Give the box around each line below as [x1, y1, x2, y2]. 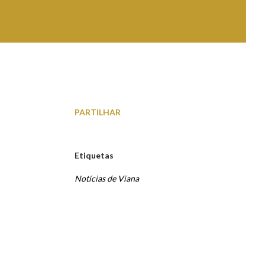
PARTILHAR [75, 107, 121, 117]
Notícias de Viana [75, 173, 139, 183]
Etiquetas [75, 150, 114, 160]
